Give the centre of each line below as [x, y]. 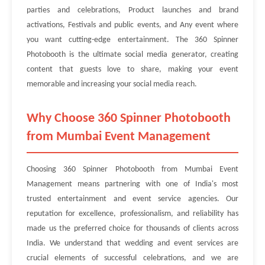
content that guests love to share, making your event [132, 70]
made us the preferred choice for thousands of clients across [132, 229]
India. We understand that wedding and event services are [132, 243]
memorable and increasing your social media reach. [112, 84]
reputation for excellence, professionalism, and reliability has [132, 214]
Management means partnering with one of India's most [132, 184]
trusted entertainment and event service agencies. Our [132, 199]
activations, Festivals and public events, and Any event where [132, 25]
